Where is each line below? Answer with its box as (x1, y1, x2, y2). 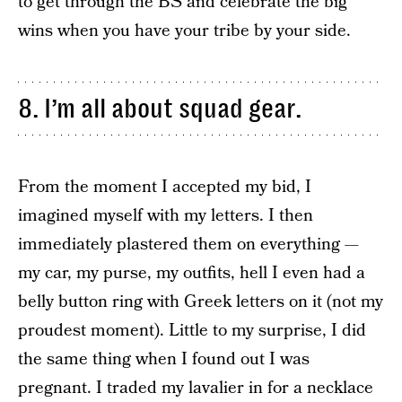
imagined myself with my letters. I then (18, 204, 313, 229)
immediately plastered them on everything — (18, 232, 359, 258)
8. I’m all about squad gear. (18, 93, 301, 125)
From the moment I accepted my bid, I (18, 175, 311, 200)
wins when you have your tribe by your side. (18, 19, 351, 44)
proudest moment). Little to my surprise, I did (18, 319, 366, 344)
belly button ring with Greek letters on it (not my (18, 290, 383, 315)
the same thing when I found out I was (18, 347, 310, 372)
